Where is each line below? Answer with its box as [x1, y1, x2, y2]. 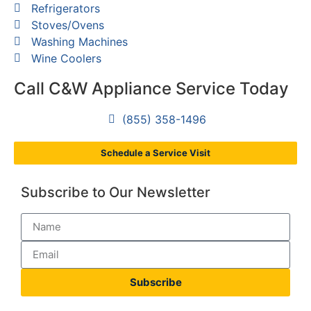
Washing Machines [31, 34, 128, 49]
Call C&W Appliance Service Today [14, 78, 289, 99]
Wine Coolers [31, 51, 101, 65]
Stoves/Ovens [31, 17, 104, 32]
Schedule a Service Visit [101, 146, 210, 158]
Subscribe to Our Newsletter [21, 183, 210, 201]
